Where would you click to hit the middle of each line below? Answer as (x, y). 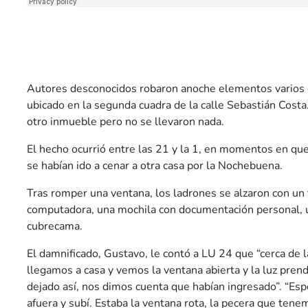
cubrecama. (55, 226)
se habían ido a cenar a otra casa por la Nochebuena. (155, 166)
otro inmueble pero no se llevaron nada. (125, 122)
